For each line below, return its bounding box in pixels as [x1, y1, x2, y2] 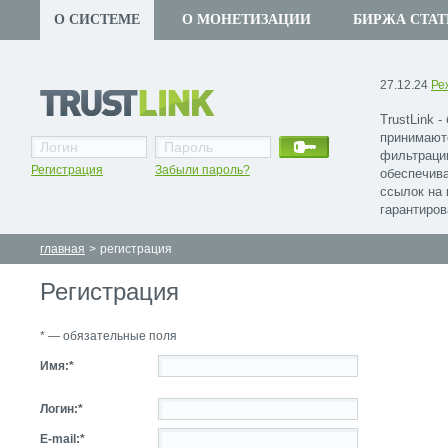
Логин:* [40, 402, 83, 416]
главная [40, 242, 85, 256]
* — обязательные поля [40, 329, 177, 343]
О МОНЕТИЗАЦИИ [182, 12, 311, 27]
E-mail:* [40, 432, 85, 446]
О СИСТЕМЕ [54, 12, 140, 27]
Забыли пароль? [155, 163, 250, 177]
